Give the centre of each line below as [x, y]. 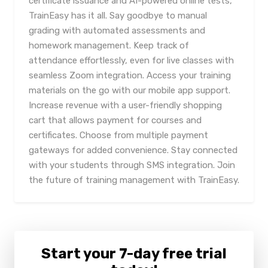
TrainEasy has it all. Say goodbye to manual [118, 16]
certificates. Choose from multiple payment [118, 135]
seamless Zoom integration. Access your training [130, 75]
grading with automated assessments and [117, 31]
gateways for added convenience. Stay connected [133, 150]
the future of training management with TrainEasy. [134, 180]
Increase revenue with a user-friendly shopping [125, 105]
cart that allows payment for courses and [115, 120]
